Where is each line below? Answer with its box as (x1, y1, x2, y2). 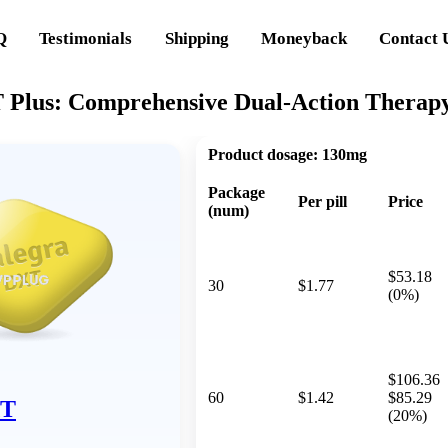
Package (208, 183, 265, 201)
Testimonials (39, 28, 133, 48)
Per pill (298, 192, 347, 210)
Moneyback (261, 28, 348, 48)
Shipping (164, 28, 229, 48)
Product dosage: (208, 145, 318, 163)
